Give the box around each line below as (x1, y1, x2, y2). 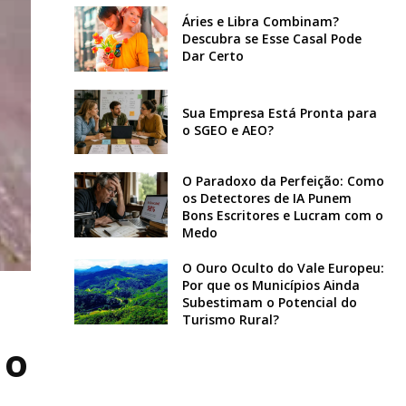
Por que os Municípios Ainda (181, 276, 360, 295)
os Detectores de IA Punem (181, 189, 352, 208)
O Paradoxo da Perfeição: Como (181, 172, 384, 190)
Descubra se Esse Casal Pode (181, 30, 362, 48)
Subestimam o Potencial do (181, 294, 357, 312)
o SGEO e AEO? (181, 121, 274, 140)
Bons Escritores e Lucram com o (181, 207, 383, 225)
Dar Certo (181, 47, 244, 65)
